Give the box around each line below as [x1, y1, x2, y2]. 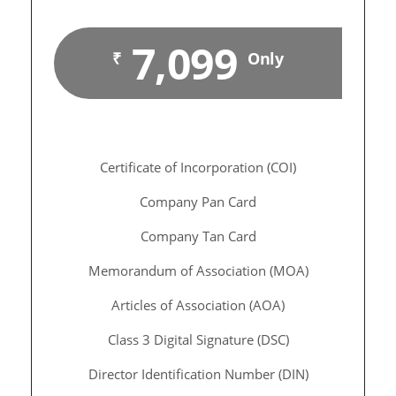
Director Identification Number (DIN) [88, 364, 308, 383]
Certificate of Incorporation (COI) [100, 157, 296, 176]
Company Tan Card [140, 226, 256, 245]
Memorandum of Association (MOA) [88, 261, 308, 279]
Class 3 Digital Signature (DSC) [107, 330, 289, 348]
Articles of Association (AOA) [111, 295, 285, 314]
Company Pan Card [140, 192, 256, 210]
